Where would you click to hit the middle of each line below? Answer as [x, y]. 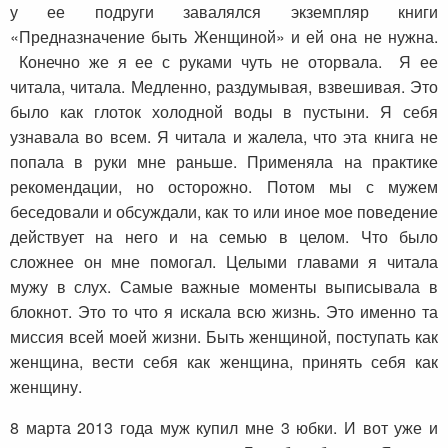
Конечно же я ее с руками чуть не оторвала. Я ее [224, 62]
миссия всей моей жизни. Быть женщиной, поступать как [224, 337]
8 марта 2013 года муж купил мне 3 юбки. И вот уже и [224, 428]
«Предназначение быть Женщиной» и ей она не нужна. [224, 37]
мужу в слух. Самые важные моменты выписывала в [224, 287]
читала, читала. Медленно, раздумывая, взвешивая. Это [224, 87]
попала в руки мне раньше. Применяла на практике [224, 162]
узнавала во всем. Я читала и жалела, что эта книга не [224, 137]
